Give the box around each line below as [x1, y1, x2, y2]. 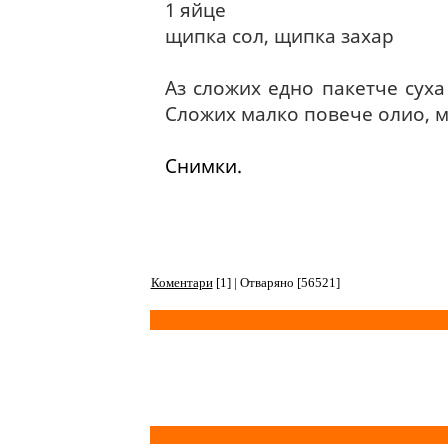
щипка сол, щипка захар [164, 22, 394, 49]
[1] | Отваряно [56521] [212, 275, 340, 290]
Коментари [150, 275, 213, 290]
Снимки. [164, 152, 242, 179]
